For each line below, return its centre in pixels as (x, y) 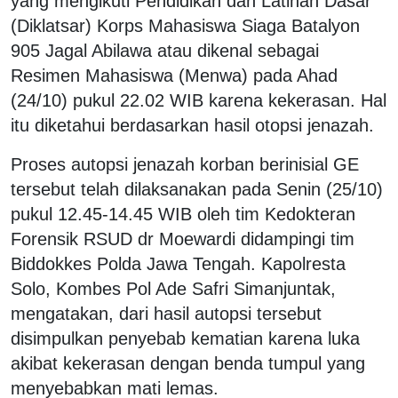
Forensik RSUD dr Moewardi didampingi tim (183, 239)
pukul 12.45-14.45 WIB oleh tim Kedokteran (183, 214)
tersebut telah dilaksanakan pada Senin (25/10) (197, 189)
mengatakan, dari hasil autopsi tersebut (166, 313)
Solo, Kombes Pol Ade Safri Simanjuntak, (173, 288)
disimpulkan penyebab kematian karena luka (185, 338)
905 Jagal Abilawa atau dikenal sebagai (165, 50)
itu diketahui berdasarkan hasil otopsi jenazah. (192, 125)
